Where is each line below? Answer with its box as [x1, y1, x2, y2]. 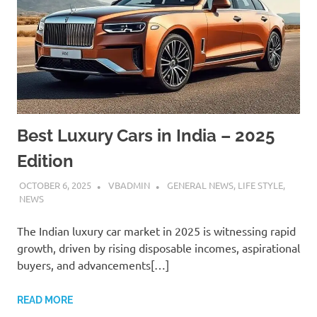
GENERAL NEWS [166, 179, 234, 192]
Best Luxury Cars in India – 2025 [17, 125, 275, 146]
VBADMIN [108, 179, 150, 192]
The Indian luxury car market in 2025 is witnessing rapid [17, 224, 296, 238]
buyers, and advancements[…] [17, 258, 169, 272]
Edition [17, 150, 74, 171]
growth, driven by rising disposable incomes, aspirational [17, 241, 300, 255]
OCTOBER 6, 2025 [18, 179, 91, 192]
